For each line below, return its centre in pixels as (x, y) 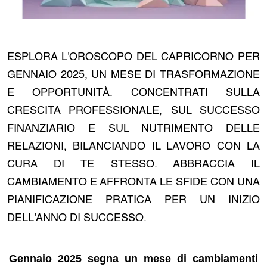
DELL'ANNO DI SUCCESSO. (77, 218)
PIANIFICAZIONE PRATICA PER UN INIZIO (133, 201)
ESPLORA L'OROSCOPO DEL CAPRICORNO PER (133, 58)
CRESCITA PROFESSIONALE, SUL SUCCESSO (133, 111)
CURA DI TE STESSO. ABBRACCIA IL (133, 165)
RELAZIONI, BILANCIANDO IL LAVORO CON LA (133, 147)
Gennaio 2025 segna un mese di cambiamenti (133, 259)
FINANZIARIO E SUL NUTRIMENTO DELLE (133, 129)
